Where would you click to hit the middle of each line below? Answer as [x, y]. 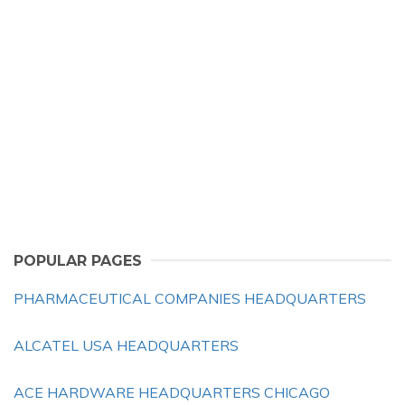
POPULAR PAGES [78, 261]
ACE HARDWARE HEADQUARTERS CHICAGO [172, 392]
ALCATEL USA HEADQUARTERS [126, 345]
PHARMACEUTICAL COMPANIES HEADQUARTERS [190, 298]
